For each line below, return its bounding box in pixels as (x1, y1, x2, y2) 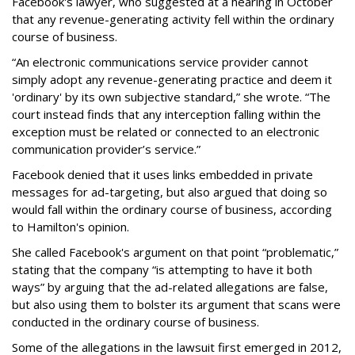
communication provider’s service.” (12, 141, 200, 158)
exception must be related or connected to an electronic (12, 124, 319, 140)
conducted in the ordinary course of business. (12, 314, 259, 330)
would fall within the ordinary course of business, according (12, 201, 332, 218)
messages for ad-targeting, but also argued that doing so (12, 184, 327, 200)
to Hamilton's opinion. (12, 219, 129, 235)
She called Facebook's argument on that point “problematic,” (12, 244, 338, 261)
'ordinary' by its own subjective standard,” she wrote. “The (12, 89, 330, 105)
